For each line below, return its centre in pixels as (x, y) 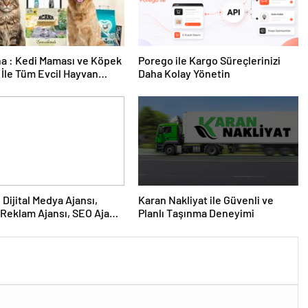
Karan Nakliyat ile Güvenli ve (206, 199)
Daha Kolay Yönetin (184, 73)
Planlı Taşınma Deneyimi (196, 212)
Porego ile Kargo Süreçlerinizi (209, 60)
